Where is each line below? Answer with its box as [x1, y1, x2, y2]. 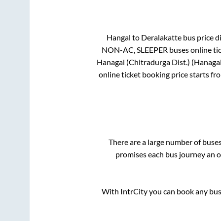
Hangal [106, 32, 131, 42]
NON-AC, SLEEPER [102, 44, 168, 54]
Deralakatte [141, 32, 182, 42]
